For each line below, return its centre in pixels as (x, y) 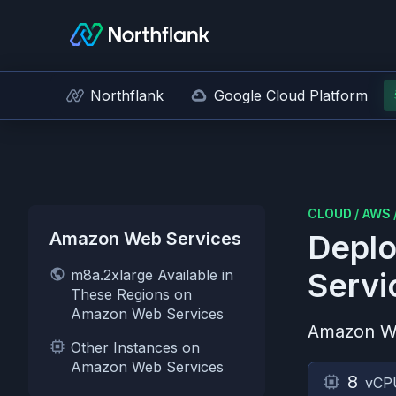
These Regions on (131, 294)
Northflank (127, 95)
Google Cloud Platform (291, 95)
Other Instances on (135, 347)
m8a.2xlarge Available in (152, 275)
